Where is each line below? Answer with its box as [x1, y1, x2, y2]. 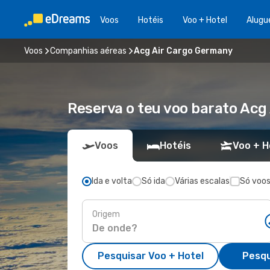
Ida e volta [92, 176, 132, 186]
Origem [92, 209, 120, 219]
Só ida [142, 176, 165, 186]
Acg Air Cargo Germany [134, 45, 233, 56]
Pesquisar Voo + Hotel [97, 250, 204, 262]
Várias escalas [175, 176, 230, 186]
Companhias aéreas [50, 45, 127, 56]
